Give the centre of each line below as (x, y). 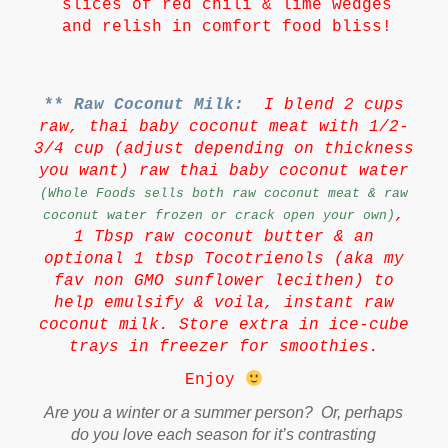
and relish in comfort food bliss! (231, 26)
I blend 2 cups (323, 104)
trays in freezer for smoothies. (223, 346)
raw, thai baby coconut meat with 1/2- (223, 126)
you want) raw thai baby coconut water (223, 170)
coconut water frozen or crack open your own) (218, 215)
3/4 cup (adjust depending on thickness (223, 148)
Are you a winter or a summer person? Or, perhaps (224, 412)
